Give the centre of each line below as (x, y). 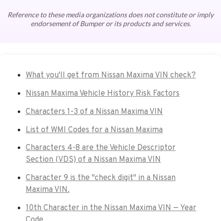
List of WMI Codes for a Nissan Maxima (94, 130)
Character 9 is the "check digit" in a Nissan (101, 178)
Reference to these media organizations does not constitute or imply (110, 15)
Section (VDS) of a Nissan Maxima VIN (93, 160)
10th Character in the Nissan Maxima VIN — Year (111, 208)
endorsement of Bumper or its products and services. (110, 24)
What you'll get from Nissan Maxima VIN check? (111, 76)
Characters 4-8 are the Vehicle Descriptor (101, 148)
